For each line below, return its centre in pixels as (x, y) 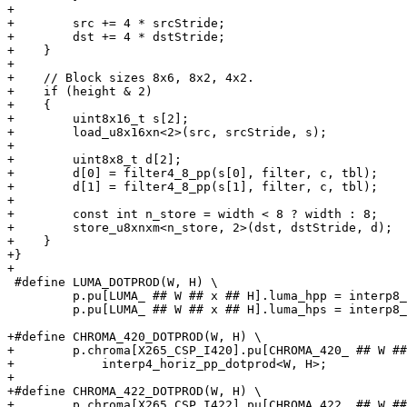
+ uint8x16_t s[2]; (98, 119)
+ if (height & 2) (80, 92)
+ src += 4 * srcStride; (116, 24)
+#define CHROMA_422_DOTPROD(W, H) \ (134, 392)
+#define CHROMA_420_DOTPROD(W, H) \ (134, 337)
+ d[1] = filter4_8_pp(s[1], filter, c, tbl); (193, 187)
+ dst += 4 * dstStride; (116, 37)
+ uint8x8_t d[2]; (94, 160)
